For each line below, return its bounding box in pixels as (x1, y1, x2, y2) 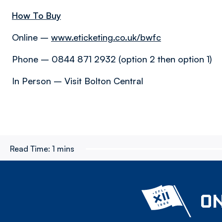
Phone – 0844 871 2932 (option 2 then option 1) (12, 54, 212, 64)
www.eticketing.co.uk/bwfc (51, 32, 161, 43)
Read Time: (10, 144, 50, 154)
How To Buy (12, 10, 61, 21)
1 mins (52, 144, 74, 154)
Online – (12, 32, 51, 43)
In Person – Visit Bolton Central (12, 75, 143, 86)
